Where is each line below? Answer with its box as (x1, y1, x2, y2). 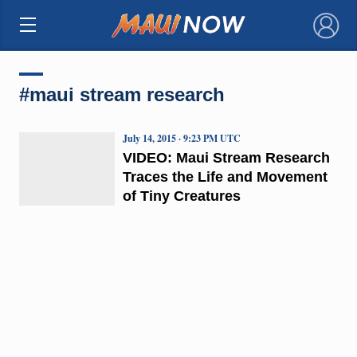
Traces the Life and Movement (122, 168, 328, 185)
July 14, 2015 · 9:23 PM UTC (122, 131, 241, 145)
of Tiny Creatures (122, 187, 241, 204)
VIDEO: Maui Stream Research (122, 149, 330, 166)
